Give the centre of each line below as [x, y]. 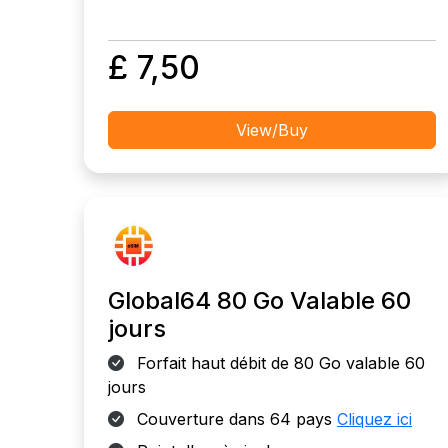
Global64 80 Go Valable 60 [259, 300]
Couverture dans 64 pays [234, 419]
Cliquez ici [374, 419]
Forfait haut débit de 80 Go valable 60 [278, 363]
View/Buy [272, 130]
